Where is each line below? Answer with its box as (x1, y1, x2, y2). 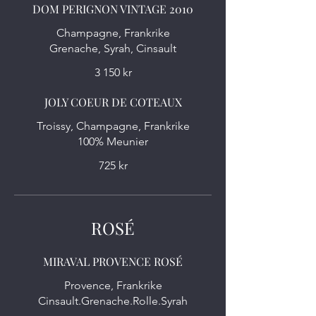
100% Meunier (78, 135, 148, 148)
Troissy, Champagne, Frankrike (36, 119, 190, 133)
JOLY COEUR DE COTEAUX (44, 95, 182, 109)
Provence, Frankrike (63, 279, 162, 292)
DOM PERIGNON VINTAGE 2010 (32, 1, 193, 16)
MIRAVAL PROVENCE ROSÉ (43, 254, 183, 269)
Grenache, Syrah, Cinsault (49, 42, 176, 55)
